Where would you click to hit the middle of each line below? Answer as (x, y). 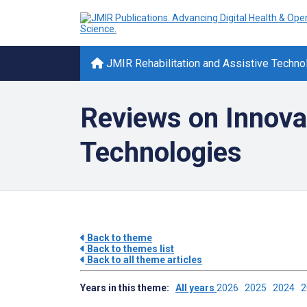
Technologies (161, 152)
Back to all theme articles (144, 260)
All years (196, 288)
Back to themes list (130, 249)
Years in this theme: (128, 288)
